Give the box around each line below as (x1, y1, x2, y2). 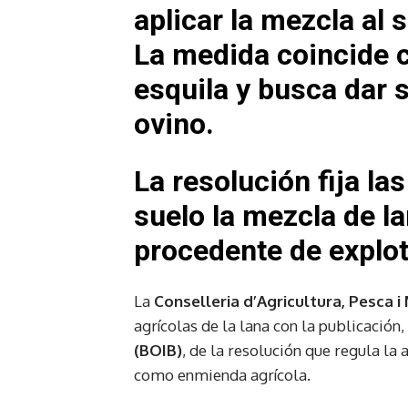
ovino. (134, 106, 214, 141)
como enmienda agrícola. (134, 364, 311, 384)
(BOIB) (134, 340, 182, 360)
